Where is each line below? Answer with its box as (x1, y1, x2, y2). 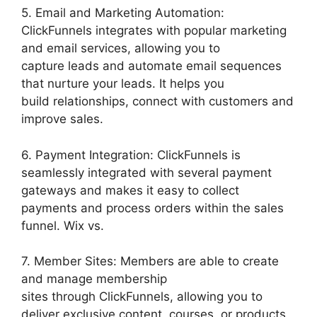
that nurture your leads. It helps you (21, 76, 224, 91)
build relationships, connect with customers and (21, 94, 294, 108)
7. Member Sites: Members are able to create (21, 254, 279, 268)
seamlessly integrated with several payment (21, 165, 272, 180)
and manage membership (21, 272, 167, 286)
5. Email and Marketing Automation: (21, 6, 224, 20)
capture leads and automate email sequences (21, 59, 282, 73)
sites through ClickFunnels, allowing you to (21, 289, 263, 304)
